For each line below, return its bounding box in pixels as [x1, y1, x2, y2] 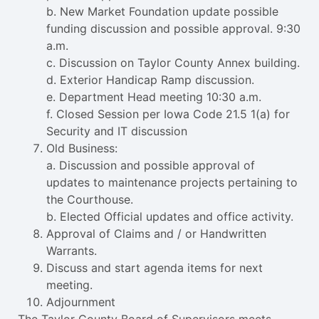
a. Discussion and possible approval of [46, 158, 255, 173]
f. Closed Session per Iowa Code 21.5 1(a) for [46, 107, 290, 122]
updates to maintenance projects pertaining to [46, 175, 298, 190]
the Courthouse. [46, 192, 133, 207]
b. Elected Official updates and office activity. [46, 209, 293, 224]
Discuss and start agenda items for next [46, 261, 263, 276]
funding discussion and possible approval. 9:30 [46, 21, 300, 36]
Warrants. [46, 244, 97, 258]
